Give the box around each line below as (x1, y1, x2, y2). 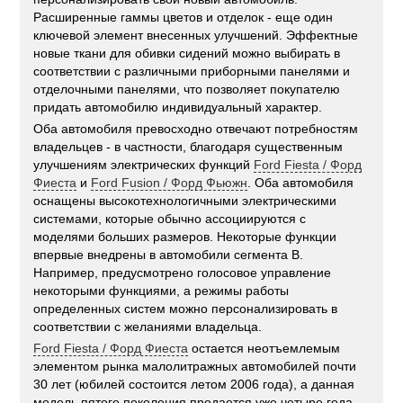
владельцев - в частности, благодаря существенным (33, 139, 344, 155)
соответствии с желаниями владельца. (33, 319, 263, 335)
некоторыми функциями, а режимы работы (33, 283, 290, 299)
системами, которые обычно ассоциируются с (33, 211, 307, 227)
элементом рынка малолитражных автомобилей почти (33, 359, 357, 374)
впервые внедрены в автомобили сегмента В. (33, 247, 304, 263)
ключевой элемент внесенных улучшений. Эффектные (33, 28, 359, 43)
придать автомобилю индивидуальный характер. (33, 100, 323, 115)
